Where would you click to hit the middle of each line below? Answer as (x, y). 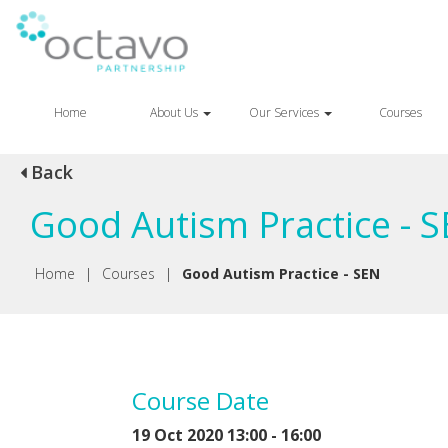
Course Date (200, 400)
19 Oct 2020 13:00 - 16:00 (226, 434)
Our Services (285, 112)
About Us (175, 112)
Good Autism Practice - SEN (281, 273)
